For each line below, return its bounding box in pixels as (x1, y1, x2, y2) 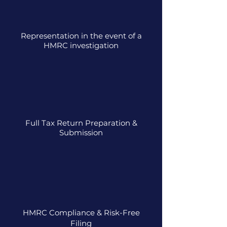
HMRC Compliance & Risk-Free (22, 208, 140, 217)
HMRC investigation (44, 41, 119, 50)
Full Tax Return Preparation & (25, 118, 137, 128)
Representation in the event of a (20, 31, 142, 41)
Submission (59, 128, 103, 137)
